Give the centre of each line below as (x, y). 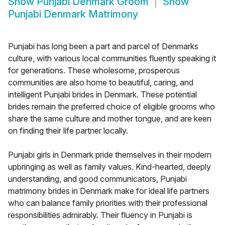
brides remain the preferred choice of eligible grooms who (111, 107)
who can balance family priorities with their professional (108, 203)
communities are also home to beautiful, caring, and (101, 83)
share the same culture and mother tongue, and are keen (110, 119)
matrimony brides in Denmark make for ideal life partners (109, 191)
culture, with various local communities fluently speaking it (112, 59)
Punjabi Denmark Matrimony (73, 14)
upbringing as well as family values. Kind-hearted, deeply (109, 167)
